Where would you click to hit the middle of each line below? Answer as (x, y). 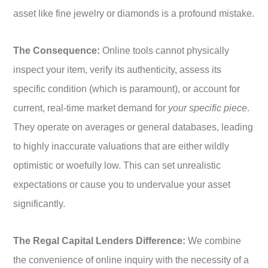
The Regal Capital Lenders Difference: (99, 240)
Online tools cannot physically (165, 50)
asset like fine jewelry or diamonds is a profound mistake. (134, 13)
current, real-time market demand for (91, 108)
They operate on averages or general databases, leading (133, 127)
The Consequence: (57, 50)
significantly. (39, 203)
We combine (213, 240)
